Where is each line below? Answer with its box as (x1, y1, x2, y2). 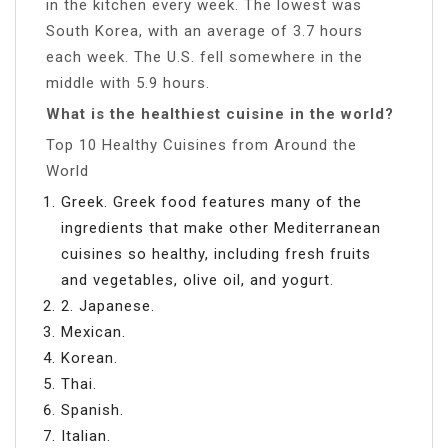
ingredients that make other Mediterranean (61, 218, 381, 237)
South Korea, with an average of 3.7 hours (46, 21, 363, 40)
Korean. (61, 348, 118, 367)
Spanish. (61, 400, 124, 419)
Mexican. (61, 322, 126, 341)
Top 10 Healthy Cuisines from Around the (46, 135, 357, 154)
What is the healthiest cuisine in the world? (46, 104, 394, 123)
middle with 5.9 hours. (46, 73, 210, 92)
